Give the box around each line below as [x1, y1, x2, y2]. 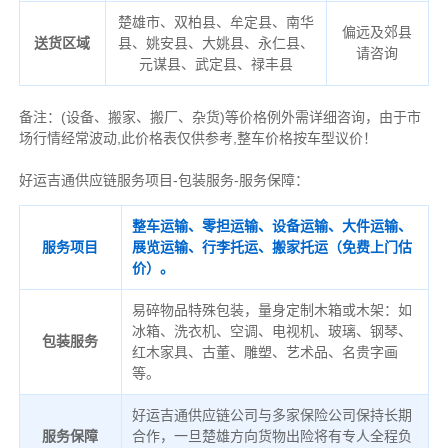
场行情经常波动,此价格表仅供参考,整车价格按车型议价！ [18, 130, 377, 147]
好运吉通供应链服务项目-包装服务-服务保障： [18, 172, 309, 189]
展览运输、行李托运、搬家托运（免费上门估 [131, 239, 412, 256]
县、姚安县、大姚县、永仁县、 [117, 35, 314, 52]
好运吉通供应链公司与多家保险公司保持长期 [131, 407, 412, 424]
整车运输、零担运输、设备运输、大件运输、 [131, 218, 412, 235]
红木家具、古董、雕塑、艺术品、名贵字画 [131, 344, 398, 361]
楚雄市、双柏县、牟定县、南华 [117, 14, 314, 31]
